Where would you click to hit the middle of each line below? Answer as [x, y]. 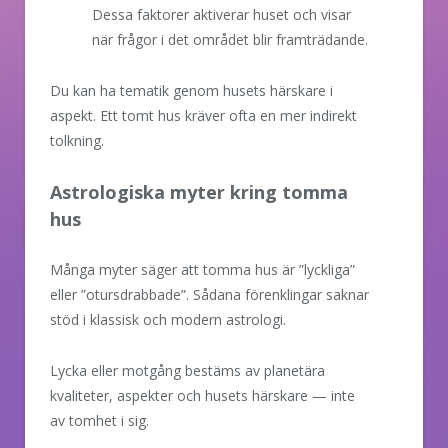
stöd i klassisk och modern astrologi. [168, 319]
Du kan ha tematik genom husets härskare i [191, 90]
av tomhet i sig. [99, 420]
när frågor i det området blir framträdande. [230, 39]
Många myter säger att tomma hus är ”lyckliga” [202, 269]
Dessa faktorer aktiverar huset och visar [221, 14]
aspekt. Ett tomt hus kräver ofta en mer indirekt [203, 115]
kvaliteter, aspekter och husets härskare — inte [202, 395]
